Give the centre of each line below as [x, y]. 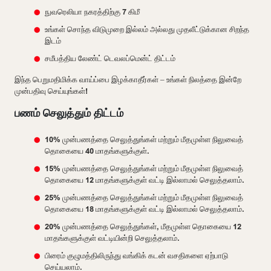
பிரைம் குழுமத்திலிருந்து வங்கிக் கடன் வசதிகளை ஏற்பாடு [136, 256]
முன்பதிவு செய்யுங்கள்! [52, 91]
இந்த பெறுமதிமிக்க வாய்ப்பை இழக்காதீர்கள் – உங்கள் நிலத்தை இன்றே [128, 80]
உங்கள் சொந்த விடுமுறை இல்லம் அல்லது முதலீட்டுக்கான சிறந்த [147, 29]
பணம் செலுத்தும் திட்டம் [69, 113]
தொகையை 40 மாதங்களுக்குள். [97, 151]
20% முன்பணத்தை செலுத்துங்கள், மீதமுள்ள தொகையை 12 [143, 227]
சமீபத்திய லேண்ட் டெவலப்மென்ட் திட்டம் [110, 58]
